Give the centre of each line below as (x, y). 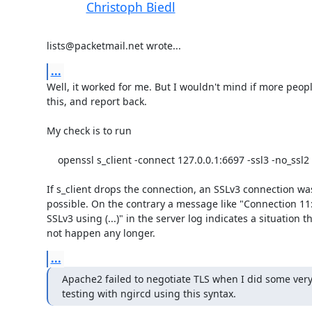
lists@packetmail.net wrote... (114, 45)
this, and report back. (96, 101)
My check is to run (89, 130)
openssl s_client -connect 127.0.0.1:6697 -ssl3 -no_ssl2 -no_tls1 (52, 159)
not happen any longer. (101, 233)
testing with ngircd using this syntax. (149, 293)
